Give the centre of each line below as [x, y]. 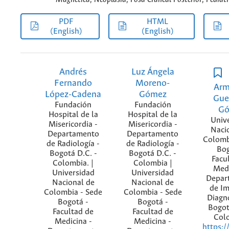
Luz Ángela [153, 72]
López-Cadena [73, 95]
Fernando [73, 84]
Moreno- [153, 84]
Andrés [73, 72]
